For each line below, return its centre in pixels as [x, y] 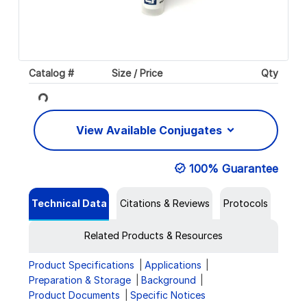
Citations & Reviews [164, 204]
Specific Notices [168, 295]
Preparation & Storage [80, 280]
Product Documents [74, 295]
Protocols [245, 204]
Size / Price [137, 73]
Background [168, 280]
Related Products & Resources [153, 236]
